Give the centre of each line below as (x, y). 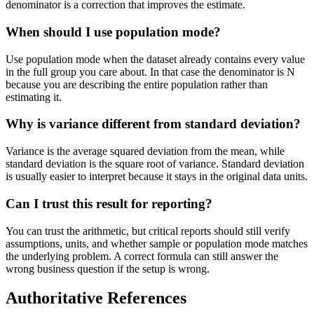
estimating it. (34, 97)
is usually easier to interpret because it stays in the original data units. (157, 177)
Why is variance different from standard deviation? (153, 124)
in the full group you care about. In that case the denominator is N (150, 71)
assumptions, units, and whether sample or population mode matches (157, 243)
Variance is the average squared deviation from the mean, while (145, 151)
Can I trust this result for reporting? (109, 203)
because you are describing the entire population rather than (137, 84)
